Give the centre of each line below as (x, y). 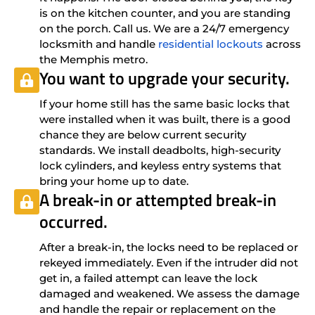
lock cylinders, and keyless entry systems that (160, 165)
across (282, 44)
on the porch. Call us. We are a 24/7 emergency (164, 28)
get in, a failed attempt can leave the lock (148, 278)
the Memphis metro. (94, 59)
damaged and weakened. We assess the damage (169, 293)
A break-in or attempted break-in (158, 199)
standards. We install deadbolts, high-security (160, 150)
